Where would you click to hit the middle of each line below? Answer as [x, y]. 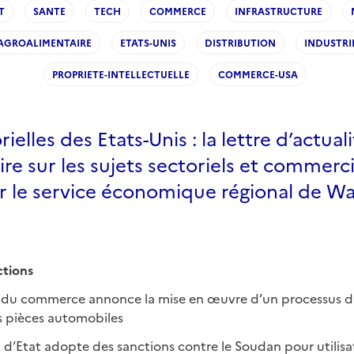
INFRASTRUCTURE [278, 11]
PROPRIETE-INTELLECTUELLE [121, 74]
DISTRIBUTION [240, 42]
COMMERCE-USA [258, 74]
